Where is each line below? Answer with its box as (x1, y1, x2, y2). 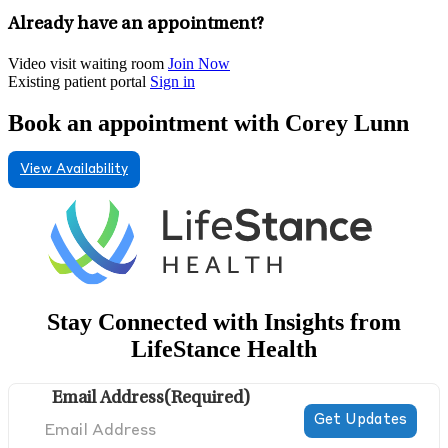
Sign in (150, 72, 195, 90)
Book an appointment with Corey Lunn (8, 110, 409, 137)
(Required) (164, 390, 251, 409)
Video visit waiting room (8, 54, 164, 72)
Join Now (168, 54, 230, 72)
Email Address (52, 390, 165, 409)
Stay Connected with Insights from (47, 309, 401, 336)
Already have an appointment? (8, 14, 264, 34)
